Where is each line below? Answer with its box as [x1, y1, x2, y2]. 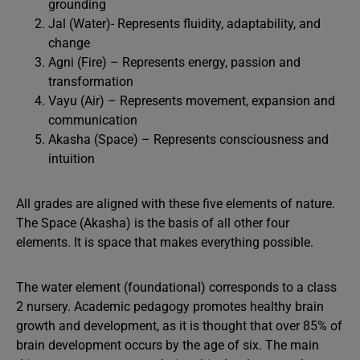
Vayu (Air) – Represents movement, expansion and [48, 92, 335, 108]
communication [48, 112, 137, 128]
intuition [48, 150, 95, 166]
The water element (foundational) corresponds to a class [16, 279, 337, 295]
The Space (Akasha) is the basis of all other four [16, 215, 289, 231]
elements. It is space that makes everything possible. [16, 234, 317, 250]
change [48, 35, 90, 51]
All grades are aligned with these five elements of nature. [16, 195, 335, 211]
